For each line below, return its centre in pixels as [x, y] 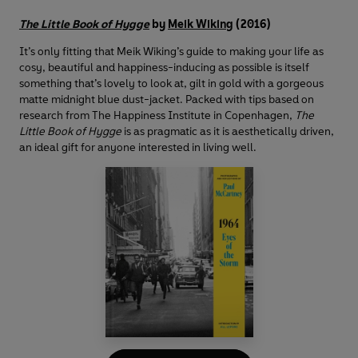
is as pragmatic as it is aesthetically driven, [228, 132]
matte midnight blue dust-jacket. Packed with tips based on [167, 100]
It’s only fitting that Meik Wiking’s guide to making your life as [171, 52]
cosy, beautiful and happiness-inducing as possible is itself [164, 68]
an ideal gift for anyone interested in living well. [138, 148]
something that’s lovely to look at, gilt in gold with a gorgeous [171, 84]
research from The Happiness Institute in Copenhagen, [157, 116]
